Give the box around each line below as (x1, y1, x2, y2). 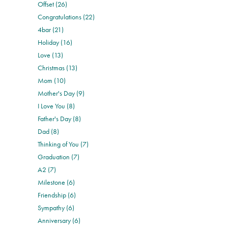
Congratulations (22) (38, 12, 95, 21)
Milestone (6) (38, 177, 75, 187)
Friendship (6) (38, 190, 76, 199)
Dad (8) (38, 126, 60, 136)
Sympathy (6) (38, 203, 75, 212)
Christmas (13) (38, 63, 78, 72)
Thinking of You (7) (38, 139, 89, 149)
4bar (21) (38, 24, 64, 34)
